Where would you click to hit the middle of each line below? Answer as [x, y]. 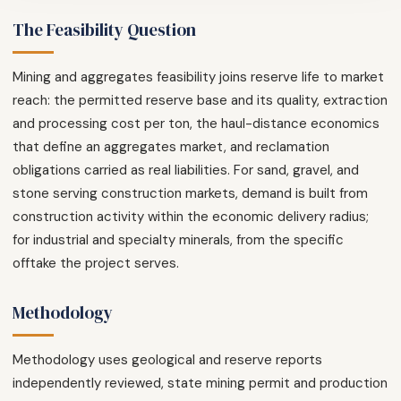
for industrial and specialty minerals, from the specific [178, 240]
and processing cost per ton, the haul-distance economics [196, 124]
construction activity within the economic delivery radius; [191, 217]
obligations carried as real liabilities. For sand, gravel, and [186, 171]
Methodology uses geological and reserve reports [167, 360]
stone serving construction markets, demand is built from [190, 194]
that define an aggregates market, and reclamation [171, 147]
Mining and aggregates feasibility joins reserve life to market [198, 77]
